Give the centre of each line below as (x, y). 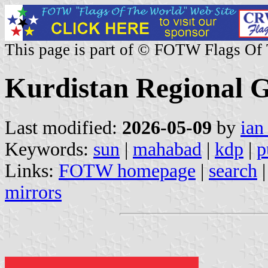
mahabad (167, 149)
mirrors (33, 192)
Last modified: (63, 127)
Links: (32, 170)
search (233, 170)
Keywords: (49, 149)
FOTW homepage (127, 170)
